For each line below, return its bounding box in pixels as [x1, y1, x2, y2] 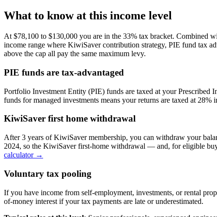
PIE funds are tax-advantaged [4, 67, 124, 78]
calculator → [4, 151, 43, 159]
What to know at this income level [4, 9, 172, 22]
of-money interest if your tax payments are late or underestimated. [4, 197, 203, 205]
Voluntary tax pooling [4, 168, 92, 179]
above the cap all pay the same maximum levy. [4, 49, 146, 58]
